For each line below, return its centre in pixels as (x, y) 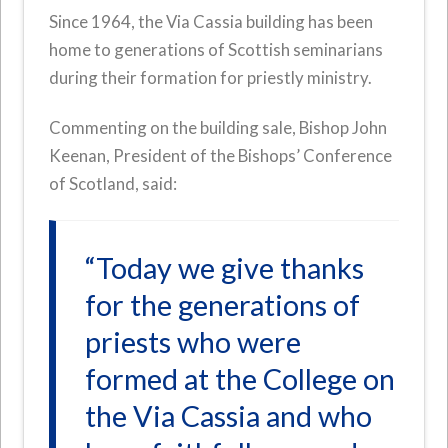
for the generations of (223, 305)
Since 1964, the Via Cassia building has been (211, 22)
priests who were (193, 342)
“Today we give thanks (225, 268)
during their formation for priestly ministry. (212, 78)
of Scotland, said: (113, 184)
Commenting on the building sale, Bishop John (218, 128)
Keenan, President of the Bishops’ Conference (221, 156)
